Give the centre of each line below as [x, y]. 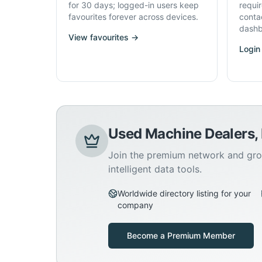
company [135, 205]
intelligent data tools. [155, 169]
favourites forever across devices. [133, 17]
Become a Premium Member [181, 235]
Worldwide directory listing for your [184, 193]
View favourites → [104, 37]
